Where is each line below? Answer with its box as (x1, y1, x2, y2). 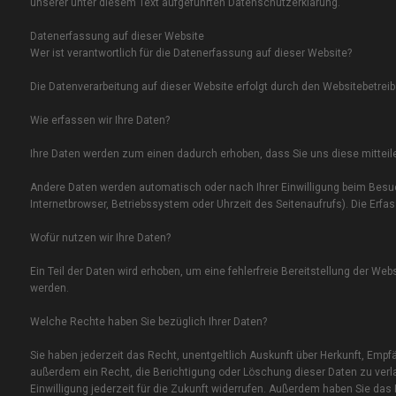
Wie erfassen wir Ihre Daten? (29, 114, 170, 127)
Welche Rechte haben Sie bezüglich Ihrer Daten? (29, 316, 267, 329)
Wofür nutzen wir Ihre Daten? (29, 232, 171, 245)
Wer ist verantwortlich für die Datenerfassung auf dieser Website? (29, 47, 352, 60)
